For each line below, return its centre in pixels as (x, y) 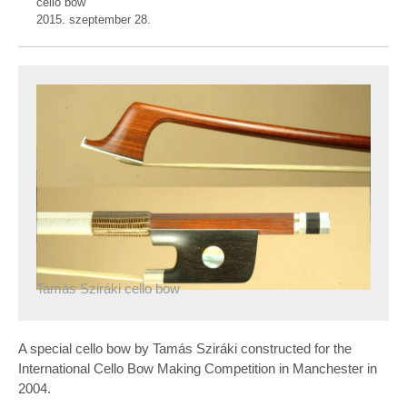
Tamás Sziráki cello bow (109, 289)
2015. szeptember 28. (94, 20)
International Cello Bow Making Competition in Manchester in (198, 368)
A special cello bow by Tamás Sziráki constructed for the (185, 348)
